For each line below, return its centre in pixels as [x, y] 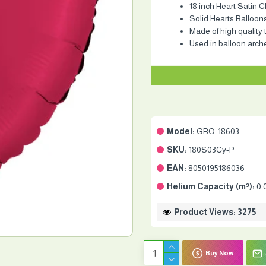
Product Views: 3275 [215, 212]
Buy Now [219, 253]
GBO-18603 [218, 131]
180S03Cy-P [212, 150]
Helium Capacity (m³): [211, 186]
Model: [181, 131]
